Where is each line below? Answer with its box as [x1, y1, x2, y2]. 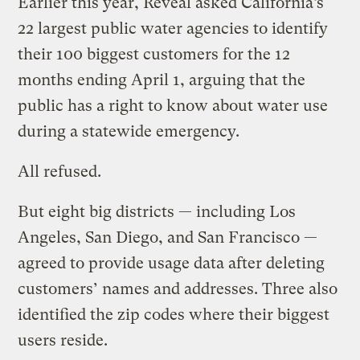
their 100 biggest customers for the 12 [18, 45, 291, 64]
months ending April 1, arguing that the [18, 71, 306, 90]
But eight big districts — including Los [18, 202, 297, 222]
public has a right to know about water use [18, 96, 329, 116]
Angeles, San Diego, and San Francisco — [18, 228, 318, 247]
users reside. [18, 331, 108, 350]
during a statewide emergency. [18, 122, 240, 141]
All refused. [18, 162, 102, 182]
